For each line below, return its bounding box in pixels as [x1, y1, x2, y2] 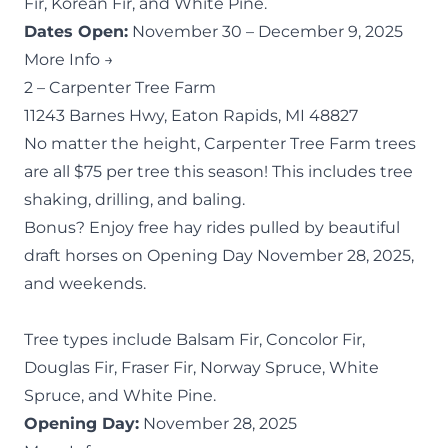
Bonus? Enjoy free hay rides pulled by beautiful [24, 217, 400, 237]
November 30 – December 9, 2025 [128, 21, 403, 41]
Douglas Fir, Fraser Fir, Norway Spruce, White [24, 357, 379, 377]
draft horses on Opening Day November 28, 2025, [24, 245, 414, 265]
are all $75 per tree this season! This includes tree [24, 161, 413, 181]
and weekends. [24, 273, 146, 293]
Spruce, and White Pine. [24, 385, 216, 405]
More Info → [24, 49, 114, 69]
